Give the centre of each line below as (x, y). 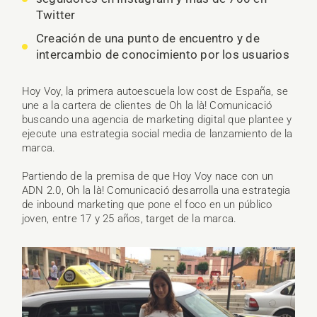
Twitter (56, 15)
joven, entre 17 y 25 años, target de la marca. (129, 219)
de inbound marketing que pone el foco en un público (147, 205)
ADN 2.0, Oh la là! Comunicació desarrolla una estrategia (156, 191)
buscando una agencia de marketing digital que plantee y (157, 120)
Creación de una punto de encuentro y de (148, 39)
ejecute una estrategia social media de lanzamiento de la (157, 134)
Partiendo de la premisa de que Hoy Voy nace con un (148, 177)
